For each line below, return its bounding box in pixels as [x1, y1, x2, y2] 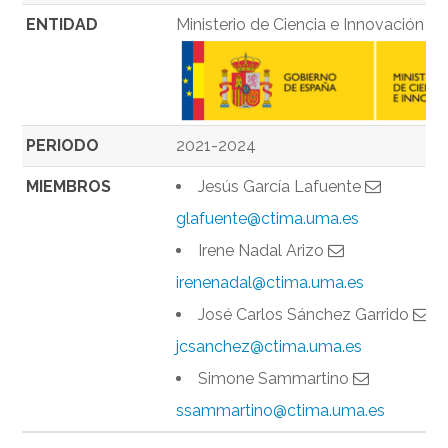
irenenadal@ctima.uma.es [176, 273, 365, 293]
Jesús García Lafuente [198, 177, 366, 197]
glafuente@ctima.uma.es [176, 209, 360, 229]
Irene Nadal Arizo [198, 241, 329, 261]
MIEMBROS [26, 177, 112, 197]
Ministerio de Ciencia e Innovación [176, 15, 425, 35]
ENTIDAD [26, 15, 99, 35]
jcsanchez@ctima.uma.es [176, 337, 363, 357]
